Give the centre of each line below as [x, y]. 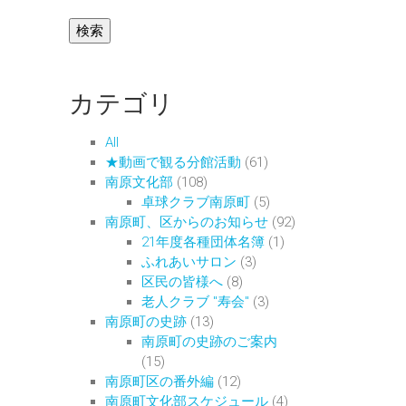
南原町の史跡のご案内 [209, 342]
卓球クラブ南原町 [196, 202]
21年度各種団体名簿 [203, 242]
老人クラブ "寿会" [195, 302]
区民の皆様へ [182, 282]
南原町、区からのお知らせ [187, 222]
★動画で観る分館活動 [173, 162]
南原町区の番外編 [159, 382]
